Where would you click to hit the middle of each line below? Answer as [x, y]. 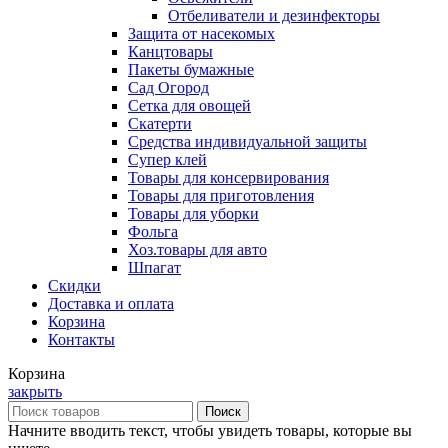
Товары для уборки [193, 213]
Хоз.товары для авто [197, 249]
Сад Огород [168, 87]
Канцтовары [170, 51]
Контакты [81, 339]
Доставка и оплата [111, 303]
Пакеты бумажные [191, 69]
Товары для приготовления [221, 195]
